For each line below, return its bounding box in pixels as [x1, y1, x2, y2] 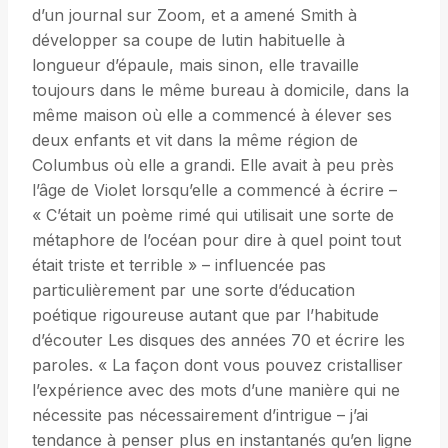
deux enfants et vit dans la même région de [32, 130, 358, 151]
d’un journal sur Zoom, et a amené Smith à [32, 5, 357, 26]
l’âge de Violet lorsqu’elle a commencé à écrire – [32, 180, 397, 201]
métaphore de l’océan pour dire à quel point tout [32, 230, 401, 251]
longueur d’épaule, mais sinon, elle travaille [32, 55, 359, 76]
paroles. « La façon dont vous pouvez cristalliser [32, 355, 403, 376]
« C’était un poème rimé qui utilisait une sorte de [32, 205, 394, 226]
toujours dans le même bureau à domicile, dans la [32, 80, 409, 101]
